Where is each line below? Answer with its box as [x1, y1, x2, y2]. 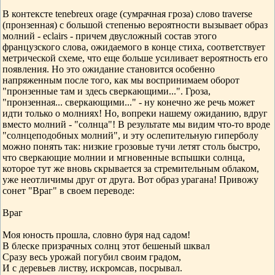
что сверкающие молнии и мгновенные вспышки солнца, [2, 152, 245, 163]
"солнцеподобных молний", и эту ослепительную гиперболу [2, 130, 258, 141]
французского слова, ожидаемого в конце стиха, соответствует [2, 42, 265, 52]
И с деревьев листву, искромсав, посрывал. [2, 263, 182, 273]
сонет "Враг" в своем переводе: [2, 185, 134, 196]
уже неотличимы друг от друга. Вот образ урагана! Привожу [2, 174, 258, 185]
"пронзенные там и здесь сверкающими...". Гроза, [2, 86, 211, 96]
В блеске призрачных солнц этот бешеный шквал [2, 241, 210, 251]
